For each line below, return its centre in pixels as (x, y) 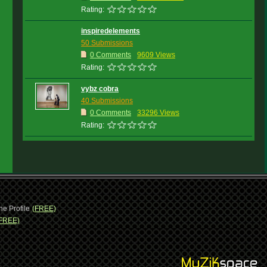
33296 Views (158, 113)
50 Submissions (107, 43)
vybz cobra (100, 89)
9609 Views (156, 55)
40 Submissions (107, 101)
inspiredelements (111, 31)
